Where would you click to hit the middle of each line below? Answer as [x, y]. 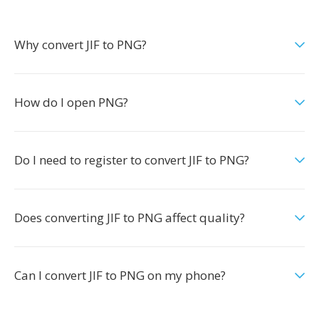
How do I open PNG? [71, 102]
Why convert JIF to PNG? [80, 45]
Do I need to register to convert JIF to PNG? [132, 160]
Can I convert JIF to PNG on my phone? [120, 275]
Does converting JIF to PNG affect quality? [130, 218]
